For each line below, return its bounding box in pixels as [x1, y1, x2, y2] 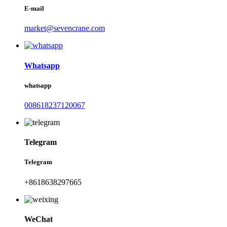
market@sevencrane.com [24, 24, 105, 33]
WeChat [24, 214, 53, 223]
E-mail [24, 5, 44, 13]
